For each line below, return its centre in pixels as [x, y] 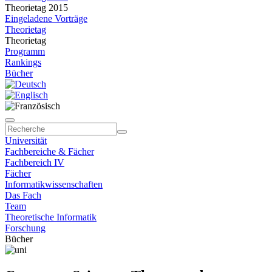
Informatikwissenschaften [54, 184]
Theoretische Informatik [51, 217]
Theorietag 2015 [36, 8]
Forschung [25, 228]
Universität [26, 141]
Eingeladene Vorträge [46, 19]
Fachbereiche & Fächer [49, 151]
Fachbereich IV [35, 162]
